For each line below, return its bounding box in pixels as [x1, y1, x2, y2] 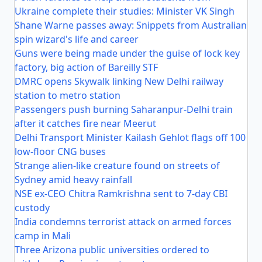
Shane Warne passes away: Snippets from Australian [15, 19, 247, 32]
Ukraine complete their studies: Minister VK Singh [15, 5, 235, 18]
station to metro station [15, 89, 120, 102]
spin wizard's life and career [15, 33, 139, 46]
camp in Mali [15, 229, 71, 242]
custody [15, 201, 50, 214]
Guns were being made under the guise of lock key [15, 47, 240, 60]
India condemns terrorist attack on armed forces [15, 215, 232, 228]
